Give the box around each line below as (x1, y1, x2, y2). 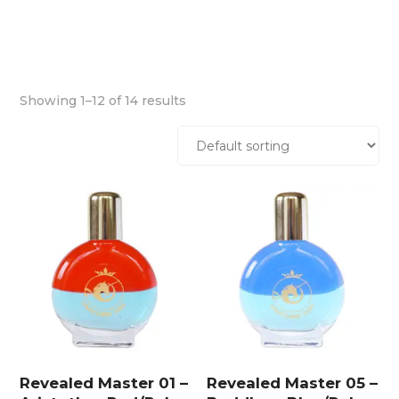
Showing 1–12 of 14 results (20, 93, 187, 110)
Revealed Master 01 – (20, 374, 189, 393)
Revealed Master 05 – (207, 374, 379, 393)
